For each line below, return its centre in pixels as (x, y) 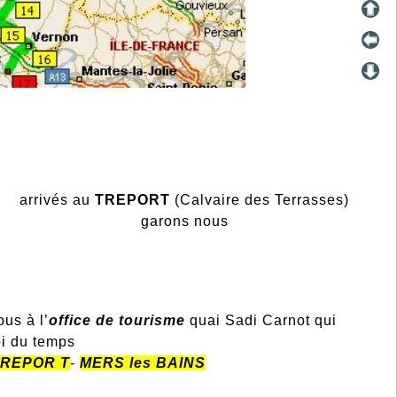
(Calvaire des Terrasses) (262, 200)
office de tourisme (117, 321)
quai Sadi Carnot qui (261, 321)
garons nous (184, 222)
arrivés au (57, 200)
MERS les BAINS (143, 363)
